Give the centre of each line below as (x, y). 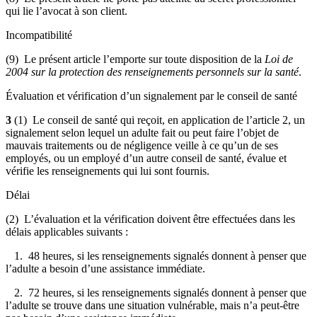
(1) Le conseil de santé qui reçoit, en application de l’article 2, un (160, 120)
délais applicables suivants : (67, 231)
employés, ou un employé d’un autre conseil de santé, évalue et (146, 158)
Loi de (279, 59)
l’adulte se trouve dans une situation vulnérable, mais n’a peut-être (152, 305)
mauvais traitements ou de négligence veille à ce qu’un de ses (142, 145)
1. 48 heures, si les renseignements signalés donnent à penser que (156, 255)
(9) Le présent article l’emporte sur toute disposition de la (135, 59)
